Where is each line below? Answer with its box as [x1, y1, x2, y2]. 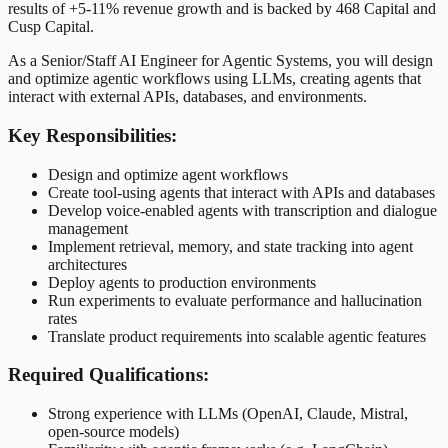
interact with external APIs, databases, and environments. [8, 88, 367, 106]
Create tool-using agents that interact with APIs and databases [48, 183, 435, 201]
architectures [48, 255, 127, 273]
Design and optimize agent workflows [48, 165, 288, 183]
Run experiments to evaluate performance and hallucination [48, 291, 422, 309]
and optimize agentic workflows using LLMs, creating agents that [8, 70, 421, 88]
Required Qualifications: [8, 364, 209, 386]
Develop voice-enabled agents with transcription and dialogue [48, 201, 437, 219]
